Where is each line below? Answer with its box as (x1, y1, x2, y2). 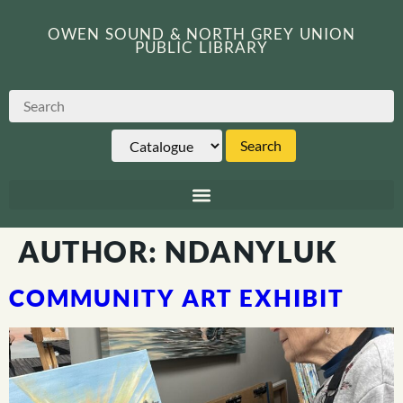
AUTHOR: (18, 234, 165, 269)
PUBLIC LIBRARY (135, 38, 268, 57)
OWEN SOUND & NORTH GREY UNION (48, 24, 355, 43)
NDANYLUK (165, 234, 337, 269)
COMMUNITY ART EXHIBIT (9, 283, 345, 312)
